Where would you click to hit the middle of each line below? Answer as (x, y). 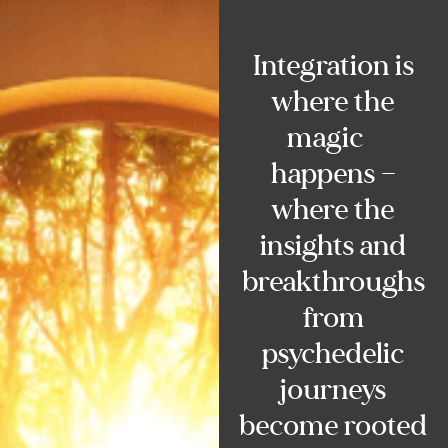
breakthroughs (333, 281)
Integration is (333, 65)
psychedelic (333, 353)
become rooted (333, 425)
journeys (333, 389)
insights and (333, 245)
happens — (333, 173)
